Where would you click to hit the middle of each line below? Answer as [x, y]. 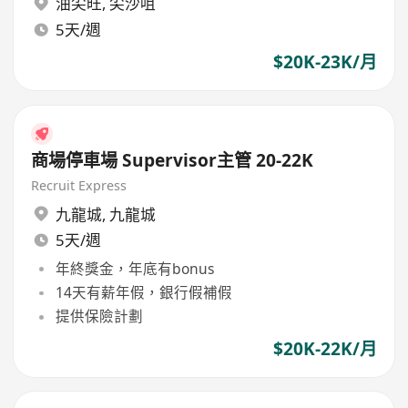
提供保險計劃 [99, 316]
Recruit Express [79, 186]
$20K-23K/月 [325, 61]
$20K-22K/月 [325, 348]
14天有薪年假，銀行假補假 [143, 293]
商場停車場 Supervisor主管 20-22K [173, 161]
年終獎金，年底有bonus [134, 268]
